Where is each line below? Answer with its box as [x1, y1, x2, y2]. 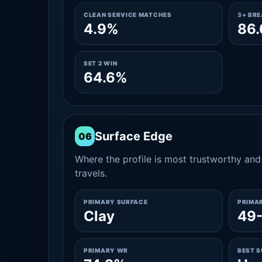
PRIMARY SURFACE [84, 198, 148, 205]
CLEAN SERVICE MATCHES [84, 11, 172, 18]
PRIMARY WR [84, 247, 128, 254]
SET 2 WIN [84, 60, 118, 67]
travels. [75, 167, 107, 179]
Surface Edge [95, 129, 173, 143]
